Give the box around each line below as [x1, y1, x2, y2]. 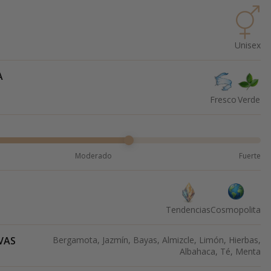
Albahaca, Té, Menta [180, 246, 261, 258]
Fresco [210, 94, 237, 106]
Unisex [235, 39, 261, 51]
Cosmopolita [211, 204, 261, 216]
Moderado [74, 151, 112, 162]
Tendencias [166, 204, 211, 216]
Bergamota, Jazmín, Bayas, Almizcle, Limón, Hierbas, [53, 234, 261, 246]
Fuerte [239, 151, 261, 162]
